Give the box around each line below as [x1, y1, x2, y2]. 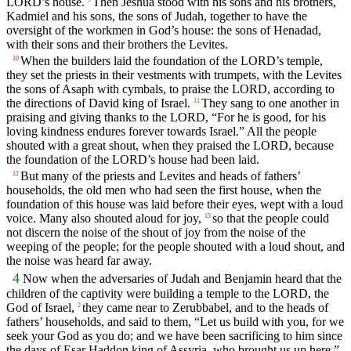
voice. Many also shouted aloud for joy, [6, 212, 201, 226]
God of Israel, [6, 301, 74, 315]
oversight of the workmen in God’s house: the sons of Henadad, [6, 23, 321, 37]
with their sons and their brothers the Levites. [6, 37, 228, 51]
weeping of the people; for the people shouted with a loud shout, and [6, 240, 345, 254]
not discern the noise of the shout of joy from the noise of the [6, 226, 306, 240]
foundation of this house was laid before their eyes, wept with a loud [6, 197, 343, 212]
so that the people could [212, 212, 329, 226]
